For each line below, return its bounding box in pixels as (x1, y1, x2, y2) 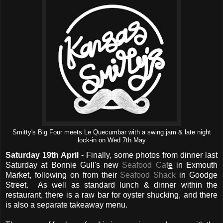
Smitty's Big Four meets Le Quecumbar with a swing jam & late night (12, 129, 211, 136)
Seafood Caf (122, 160, 168, 169)
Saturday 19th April (5, 150, 79, 159)
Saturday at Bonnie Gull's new (5, 160, 122, 169)
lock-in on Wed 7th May (77, 137, 146, 144)
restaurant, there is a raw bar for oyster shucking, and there (5, 190, 218, 199)
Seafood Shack (120, 170, 176, 179)
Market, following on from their (5, 170, 120, 179)
